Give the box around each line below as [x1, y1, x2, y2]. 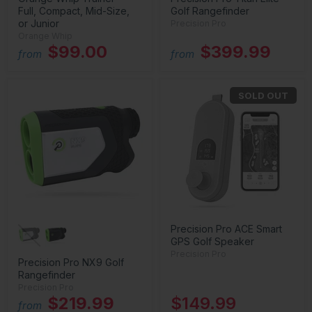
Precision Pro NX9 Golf [18, 256, 124, 268]
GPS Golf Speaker [171, 235, 254, 247]
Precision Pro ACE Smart [171, 223, 282, 235]
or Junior [18, 17, 59, 29]
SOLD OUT [238, 90, 288, 101]
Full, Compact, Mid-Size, [18, 5, 130, 17]
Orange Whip [18, 31, 72, 41]
